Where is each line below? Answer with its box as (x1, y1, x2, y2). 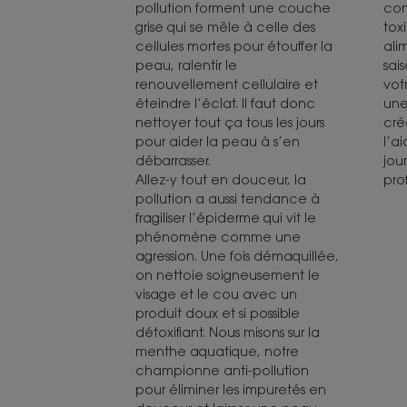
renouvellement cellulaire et (134, 76, 318, 93)
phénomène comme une (134, 229, 301, 245)
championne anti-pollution (134, 362, 309, 379)
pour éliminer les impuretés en (134, 382, 326, 398)
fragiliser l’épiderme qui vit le (134, 210, 316, 226)
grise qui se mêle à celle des (134, 19, 315, 35)
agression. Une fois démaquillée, (134, 248, 339, 264)
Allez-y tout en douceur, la (134, 172, 306, 188)
